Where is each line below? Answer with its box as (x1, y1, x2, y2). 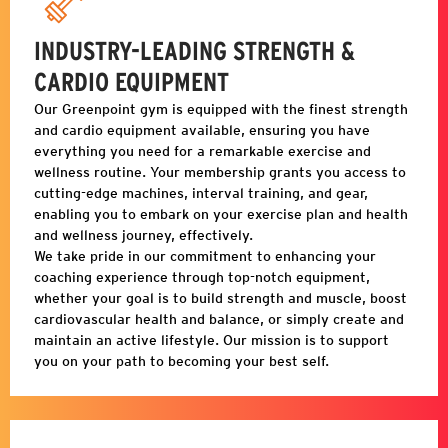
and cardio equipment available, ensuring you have (34, 122, 370, 139)
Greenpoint (62, 101, 136, 118)
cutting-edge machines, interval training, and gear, (34, 185, 368, 202)
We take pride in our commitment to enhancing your (34, 248, 376, 265)
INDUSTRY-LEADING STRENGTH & (34, 39, 355, 66)
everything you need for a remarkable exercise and (34, 143, 371, 160)
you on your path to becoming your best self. (34, 353, 329, 370)
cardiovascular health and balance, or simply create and (34, 311, 404, 328)
